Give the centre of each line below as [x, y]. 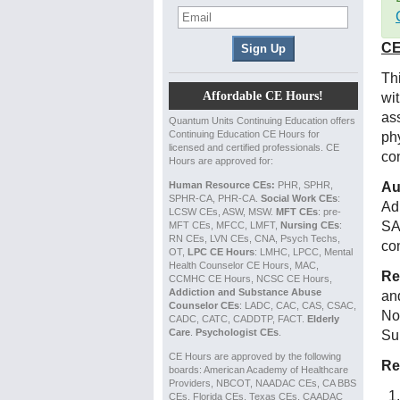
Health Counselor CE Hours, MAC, [243, 265]
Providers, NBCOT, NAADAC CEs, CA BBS [262, 383]
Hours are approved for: [221, 161]
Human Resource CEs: [221, 185]
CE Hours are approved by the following [254, 356]
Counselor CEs [204, 305]
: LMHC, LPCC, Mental [303, 252]
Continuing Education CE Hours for [244, 134]
